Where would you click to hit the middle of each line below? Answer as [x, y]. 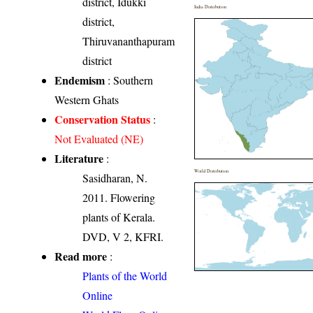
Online [98, 295]
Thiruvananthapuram [129, 41]
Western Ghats [87, 99]
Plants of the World [125, 275]
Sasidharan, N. [115, 177]
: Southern [129, 80]
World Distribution [212, 170]
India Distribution [211, 6]
